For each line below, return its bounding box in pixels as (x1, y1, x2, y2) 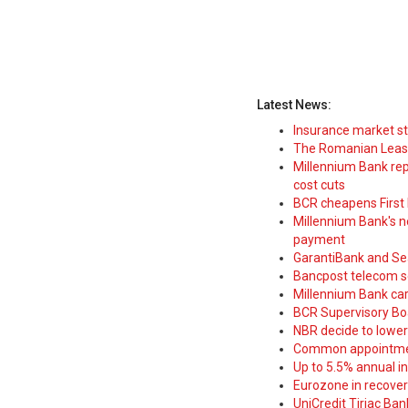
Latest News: (257, 97, 331, 112)
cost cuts (293, 178, 345, 192)
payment (293, 232, 345, 247)
